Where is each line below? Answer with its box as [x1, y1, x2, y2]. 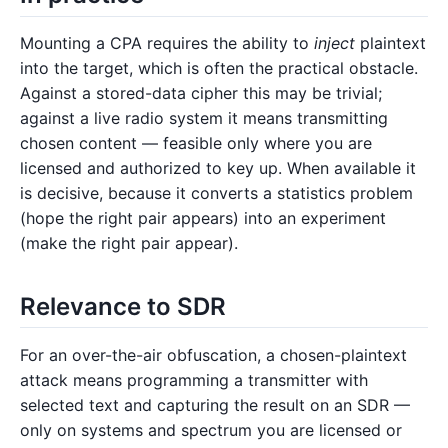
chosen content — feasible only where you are [20, 133, 372, 154]
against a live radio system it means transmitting [20, 108, 388, 129]
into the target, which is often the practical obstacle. [20, 58, 418, 79]
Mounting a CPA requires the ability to [20, 33, 314, 54]
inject [314, 33, 355, 54]
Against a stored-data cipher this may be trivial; [20, 83, 382, 104]
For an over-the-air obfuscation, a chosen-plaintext [20, 344, 407, 365]
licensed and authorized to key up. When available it [20, 158, 416, 179]
